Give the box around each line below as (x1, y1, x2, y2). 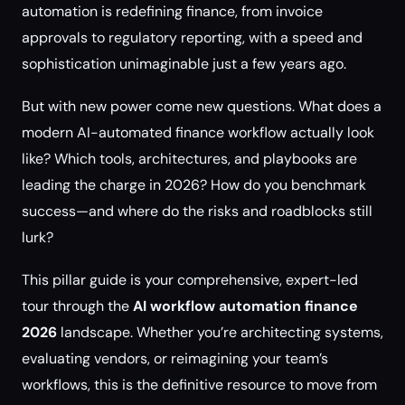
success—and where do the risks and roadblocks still (22, 202, 372, 221)
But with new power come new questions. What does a (22, 97, 381, 116)
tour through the (22, 297, 133, 316)
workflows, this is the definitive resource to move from (22, 375, 377, 394)
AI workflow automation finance (133, 297, 358, 316)
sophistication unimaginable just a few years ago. (22, 54, 346, 73)
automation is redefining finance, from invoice (22, 2, 323, 21)
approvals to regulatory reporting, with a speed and (22, 28, 363, 47)
